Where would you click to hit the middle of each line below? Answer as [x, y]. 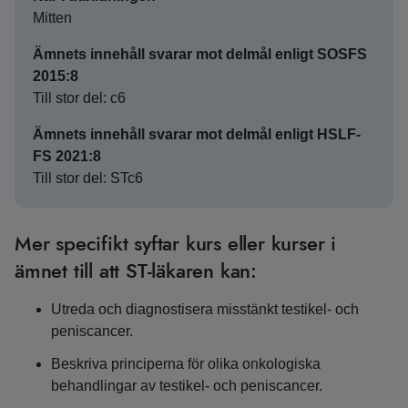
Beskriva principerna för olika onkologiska [186, 364]
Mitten [52, 18]
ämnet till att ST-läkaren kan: [136, 270]
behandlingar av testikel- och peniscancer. [187, 386]
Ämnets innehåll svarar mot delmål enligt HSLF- [197, 134]
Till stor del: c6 [79, 98]
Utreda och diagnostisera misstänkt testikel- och [205, 309]
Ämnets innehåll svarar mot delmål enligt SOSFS [200, 54]
